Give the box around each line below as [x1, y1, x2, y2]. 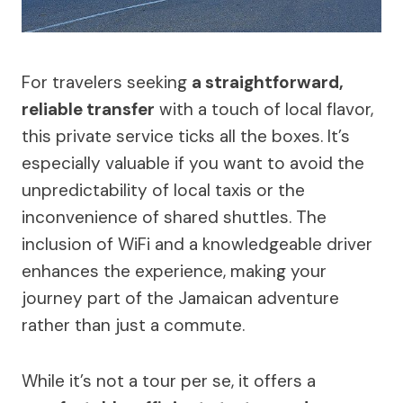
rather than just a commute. [22, 314, 245, 337]
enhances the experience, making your [22, 260, 327, 283]
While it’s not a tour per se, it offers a [22, 370, 316, 393]
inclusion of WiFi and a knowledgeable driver [22, 233, 372, 256]
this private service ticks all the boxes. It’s [22, 125, 350, 148]
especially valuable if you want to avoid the [22, 152, 364, 175]
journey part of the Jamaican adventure [22, 287, 339, 310]
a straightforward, [192, 71, 344, 94]
